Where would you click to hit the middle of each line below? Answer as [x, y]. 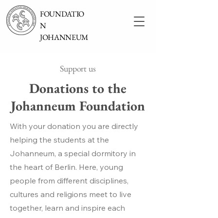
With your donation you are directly [74, 126]
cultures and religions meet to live [71, 194]
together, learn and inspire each [67, 208]
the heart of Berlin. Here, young [66, 167]
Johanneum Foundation [78, 106]
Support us [78, 68]
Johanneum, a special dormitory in [73, 153]
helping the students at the [59, 140]
